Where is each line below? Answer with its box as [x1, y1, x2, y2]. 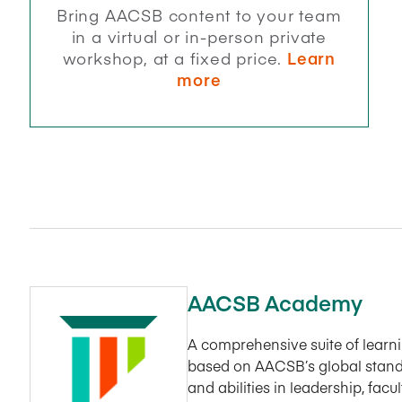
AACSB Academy [188, 286, 363, 317]
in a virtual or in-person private [71, 24, 327, 48]
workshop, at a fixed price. [62, 46, 287, 69]
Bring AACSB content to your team [56, 3, 342, 26]
